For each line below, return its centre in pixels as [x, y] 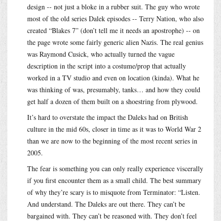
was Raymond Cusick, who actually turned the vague [101, 54]
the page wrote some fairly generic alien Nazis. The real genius [115, 42]
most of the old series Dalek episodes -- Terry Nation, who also [115, 18]
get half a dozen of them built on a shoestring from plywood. [112, 101]
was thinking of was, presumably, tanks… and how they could [114, 89]
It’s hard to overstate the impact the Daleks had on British [108, 117]
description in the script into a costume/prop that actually [107, 66]
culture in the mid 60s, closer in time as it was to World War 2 [114, 129]
